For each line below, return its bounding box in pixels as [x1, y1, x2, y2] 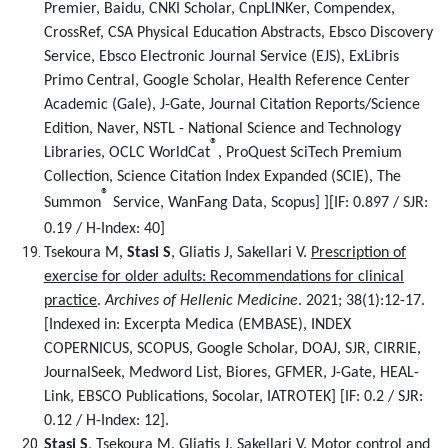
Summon [44, 195, 101, 211]
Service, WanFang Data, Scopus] [109, 195, 320, 211]
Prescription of [311, 245, 406, 261]
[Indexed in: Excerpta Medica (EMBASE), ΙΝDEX [44, 317, 351, 333]
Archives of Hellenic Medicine [105, 293, 298, 309]
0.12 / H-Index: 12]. [44, 413, 173, 429]
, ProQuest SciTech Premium [218, 145, 402, 161]
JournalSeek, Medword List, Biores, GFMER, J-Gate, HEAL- [44, 365, 419, 381]
